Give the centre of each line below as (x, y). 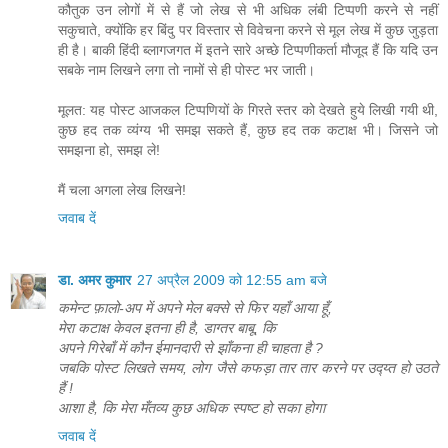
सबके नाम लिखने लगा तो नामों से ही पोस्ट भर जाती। (186, 69)
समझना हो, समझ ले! (109, 149)
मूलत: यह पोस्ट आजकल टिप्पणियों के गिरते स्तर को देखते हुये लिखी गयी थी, (248, 109)
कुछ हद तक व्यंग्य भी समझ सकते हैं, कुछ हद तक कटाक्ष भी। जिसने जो (248, 129)
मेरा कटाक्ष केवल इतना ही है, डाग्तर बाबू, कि (167, 327)
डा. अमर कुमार (94, 279)
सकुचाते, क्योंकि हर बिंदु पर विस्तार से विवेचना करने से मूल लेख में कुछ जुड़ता (248, 29)
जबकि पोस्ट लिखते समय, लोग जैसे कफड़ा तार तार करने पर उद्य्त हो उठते (248, 367)
